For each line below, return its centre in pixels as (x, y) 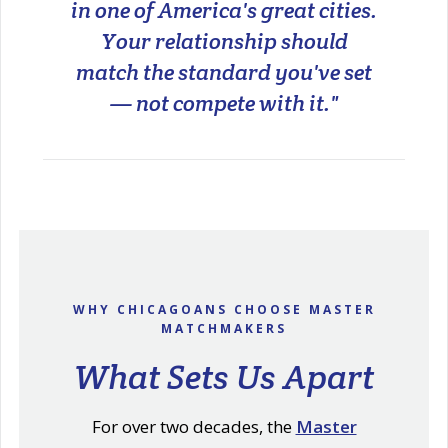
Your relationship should (224, 40)
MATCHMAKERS (224, 328)
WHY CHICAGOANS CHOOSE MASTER (224, 309)
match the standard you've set (224, 71)
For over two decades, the (193, 426)
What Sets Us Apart (224, 376)
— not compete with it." (224, 102)
